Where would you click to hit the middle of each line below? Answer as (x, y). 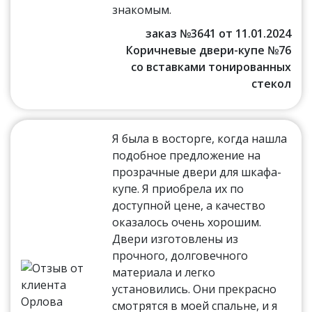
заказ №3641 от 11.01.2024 (218, 34)
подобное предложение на (187, 156)
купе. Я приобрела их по (178, 189)
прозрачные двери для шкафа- (197, 172)
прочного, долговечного (180, 256)
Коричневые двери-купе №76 (208, 50)
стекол (271, 84)
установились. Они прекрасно (195, 289)
